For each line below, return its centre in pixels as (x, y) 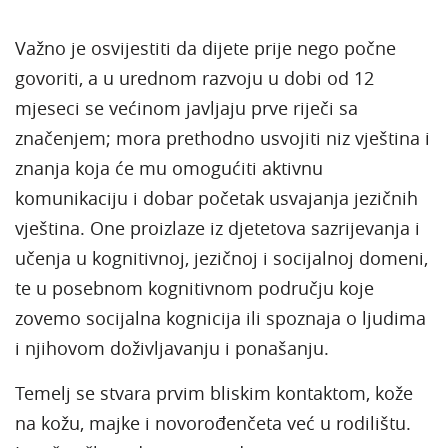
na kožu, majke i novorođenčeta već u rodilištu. (213, 422)
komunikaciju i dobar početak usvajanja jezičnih (216, 197)
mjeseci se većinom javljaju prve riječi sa (186, 107)
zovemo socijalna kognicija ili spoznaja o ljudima (220, 317)
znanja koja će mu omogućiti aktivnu (169, 167)
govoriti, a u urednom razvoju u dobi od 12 (194, 77)
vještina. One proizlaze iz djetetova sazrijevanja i (217, 227)
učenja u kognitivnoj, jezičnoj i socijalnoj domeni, (221, 257)
